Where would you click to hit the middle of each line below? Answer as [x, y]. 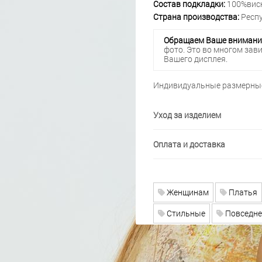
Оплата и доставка [189, 144]
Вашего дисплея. [196, 59]
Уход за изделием [187, 115]
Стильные [185, 213]
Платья [242, 192]
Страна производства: [196, 16]
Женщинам [187, 192]
